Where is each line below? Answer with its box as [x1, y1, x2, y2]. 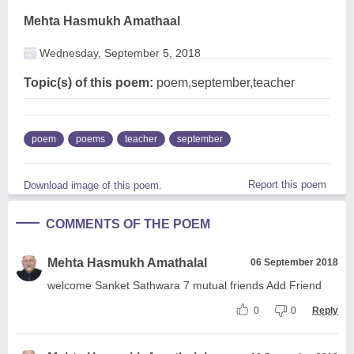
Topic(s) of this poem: [24, 75, 153, 89]
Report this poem [248, 178, 326, 190]
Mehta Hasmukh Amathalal [47, 255, 207, 269]
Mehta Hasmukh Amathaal [24, 13, 180, 28]
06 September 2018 [250, 256, 338, 268]
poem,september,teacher [153, 75, 295, 89]
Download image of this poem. [24, 179, 162, 191]
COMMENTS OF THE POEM [46, 217, 210, 231]
